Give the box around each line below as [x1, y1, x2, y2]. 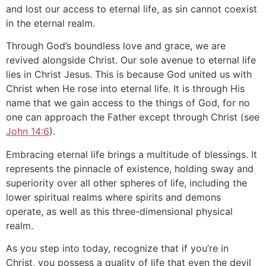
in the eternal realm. [6, 17, 95, 29]
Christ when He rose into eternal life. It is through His [6, 83, 245, 95]
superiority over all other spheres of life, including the [6, 176, 247, 189]
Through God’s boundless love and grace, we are [6, 40, 226, 52]
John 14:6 [6, 125, 49, 138]
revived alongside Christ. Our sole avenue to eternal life [6, 54, 256, 66]
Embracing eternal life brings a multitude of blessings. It [6, 148, 257, 160]
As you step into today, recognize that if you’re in [6, 242, 229, 255]
